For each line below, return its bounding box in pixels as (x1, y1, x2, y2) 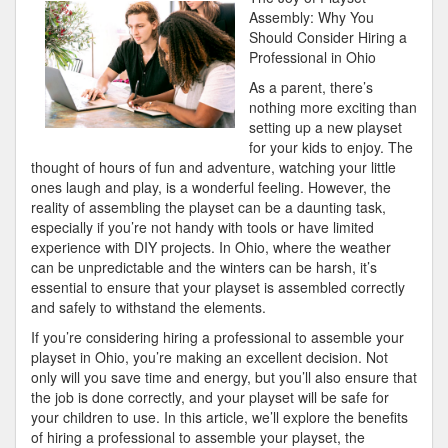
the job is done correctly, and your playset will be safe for (31, 387, 389, 407)
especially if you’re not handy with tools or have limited (31, 217, 374, 237)
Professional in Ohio (249, 47, 376, 67)
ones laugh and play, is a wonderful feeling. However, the (31, 177, 391, 197)
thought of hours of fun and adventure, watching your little (31, 157, 396, 177)
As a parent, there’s (249, 77, 373, 97)
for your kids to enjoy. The (249, 137, 413, 157)
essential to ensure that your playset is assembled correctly (31, 277, 405, 297)
